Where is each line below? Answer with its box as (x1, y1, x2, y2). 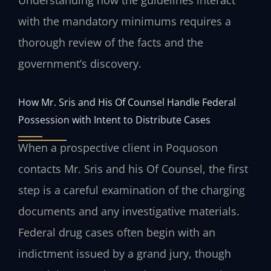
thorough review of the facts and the (18, 34, 203, 50)
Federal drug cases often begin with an (18, 225, 215, 240)
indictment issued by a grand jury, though (18, 246, 231, 261)
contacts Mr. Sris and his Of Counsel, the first (18, 162, 248, 177)
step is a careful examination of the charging (18, 183, 245, 198)
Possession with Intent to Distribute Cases (18, 113, 211, 127)
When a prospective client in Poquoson (18, 140, 218, 155)
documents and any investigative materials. (18, 204, 240, 219)
